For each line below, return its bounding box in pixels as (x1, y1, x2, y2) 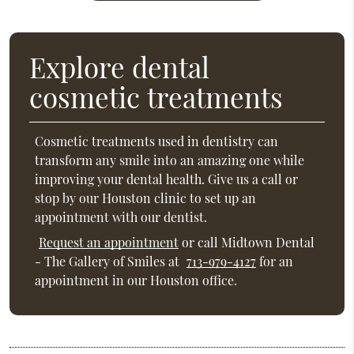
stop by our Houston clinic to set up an (35, 190, 257, 207)
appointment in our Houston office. (35, 271, 238, 288)
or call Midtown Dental (179, 233, 315, 250)
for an (256, 252, 294, 269)
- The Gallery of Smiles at (35, 252, 183, 269)
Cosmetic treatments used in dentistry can (35, 133, 279, 150)
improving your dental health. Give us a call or (35, 171, 299, 188)
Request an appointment (39, 233, 179, 250)
